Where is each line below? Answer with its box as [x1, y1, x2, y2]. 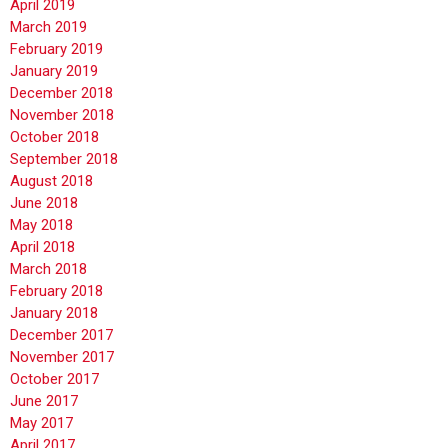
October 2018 [10, 128, 99, 146]
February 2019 [10, 40, 103, 58]
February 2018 [10, 282, 103, 300]
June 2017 [10, 392, 78, 410]
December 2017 [10, 326, 113, 344]
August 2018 [10, 172, 93, 190]
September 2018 [10, 150, 118, 168]
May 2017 [10, 414, 73, 432]
